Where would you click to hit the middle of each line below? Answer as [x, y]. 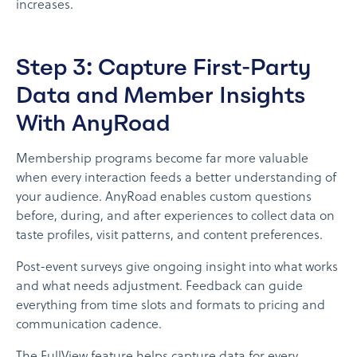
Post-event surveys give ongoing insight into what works [177, 268]
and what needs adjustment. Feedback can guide [159, 287]
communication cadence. [89, 326]
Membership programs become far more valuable [162, 160]
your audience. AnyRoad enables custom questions [164, 198]
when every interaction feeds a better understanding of [176, 179]
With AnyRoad [93, 123]
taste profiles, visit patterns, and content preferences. [169, 236]
